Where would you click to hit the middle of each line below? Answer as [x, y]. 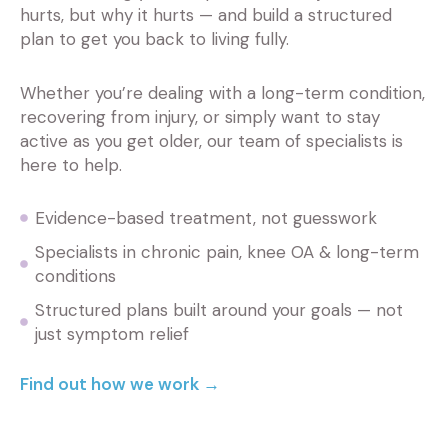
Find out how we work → [120, 384]
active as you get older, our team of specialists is [211, 140]
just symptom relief [112, 334]
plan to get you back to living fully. [154, 38]
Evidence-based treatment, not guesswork [206, 218]
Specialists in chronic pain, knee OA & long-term [227, 252]
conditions [75, 276]
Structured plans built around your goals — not [219, 310]
